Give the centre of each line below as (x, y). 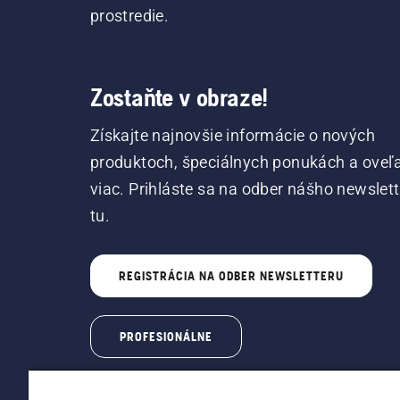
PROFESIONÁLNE (166, 337)
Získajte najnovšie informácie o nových (232, 136)
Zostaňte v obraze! (179, 98)
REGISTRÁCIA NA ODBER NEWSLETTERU (231, 276)
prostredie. (129, 16)
